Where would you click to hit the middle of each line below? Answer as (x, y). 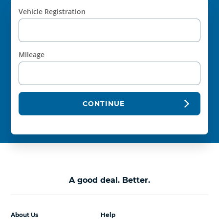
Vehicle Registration (52, 12)
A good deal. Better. (109, 180)
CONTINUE (104, 103)
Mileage (32, 55)
